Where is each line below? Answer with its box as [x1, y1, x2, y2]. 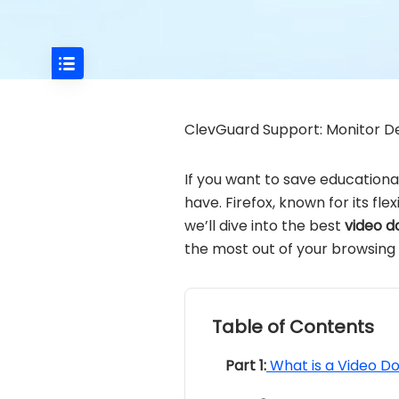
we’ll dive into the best [184, 216, 345, 236]
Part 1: [225, 355, 266, 376]
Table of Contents [212, 314, 374, 339]
